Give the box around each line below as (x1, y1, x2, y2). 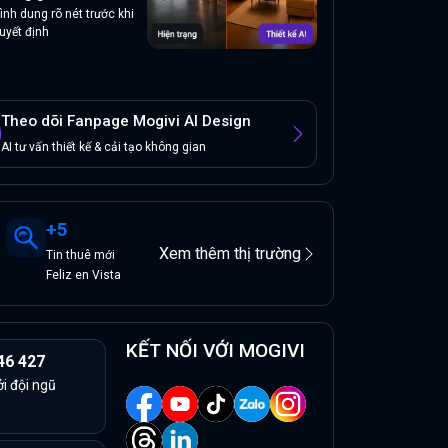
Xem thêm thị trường (158, 243, 301, 263)
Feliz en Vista (46, 268, 122, 283)
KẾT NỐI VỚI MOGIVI (126, 339, 305, 363)
